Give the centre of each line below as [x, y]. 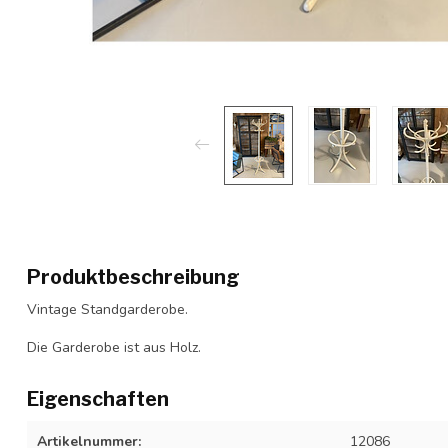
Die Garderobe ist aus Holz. [114, 347]
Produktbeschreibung [133, 276]
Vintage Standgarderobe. [107, 309]
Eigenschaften [98, 398]
